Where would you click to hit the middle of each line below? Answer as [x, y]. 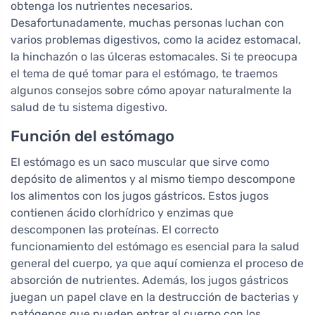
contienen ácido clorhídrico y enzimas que [122, 212]
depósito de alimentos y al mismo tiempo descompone [153, 179]
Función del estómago [92, 136]
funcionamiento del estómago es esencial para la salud [155, 246]
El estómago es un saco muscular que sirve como [140, 162]
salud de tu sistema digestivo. [89, 107]
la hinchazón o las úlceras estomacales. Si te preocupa [154, 56]
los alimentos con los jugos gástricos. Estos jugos [140, 195]
